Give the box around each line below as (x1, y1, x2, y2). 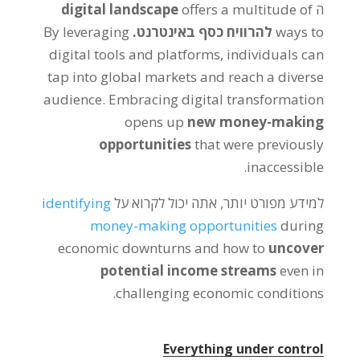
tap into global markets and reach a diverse (47, 67, 325, 86)
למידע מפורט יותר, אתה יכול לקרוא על (111, 194, 325, 212)
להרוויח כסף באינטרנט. (129, 22, 273, 41)
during (280, 216, 325, 235)
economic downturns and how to (58, 239, 266, 257)
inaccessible (247, 157, 325, 176)
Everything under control (163, 340, 325, 358)
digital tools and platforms (49, 45, 221, 63)
